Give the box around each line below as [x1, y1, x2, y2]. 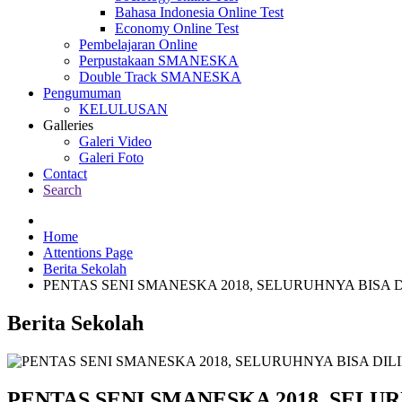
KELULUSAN [79, 101, 168, 117]
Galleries [43, 118, 93, 133]
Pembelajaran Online [79, 37, 197, 52]
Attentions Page [43, 245, 133, 260]
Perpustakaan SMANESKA [79, 53, 239, 68]
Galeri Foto [79, 150, 144, 165]
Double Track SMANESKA [79, 69, 241, 84]
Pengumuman [43, 85, 121, 100]
